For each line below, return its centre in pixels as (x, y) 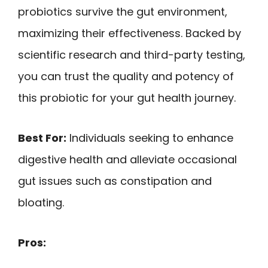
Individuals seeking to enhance (150, 138)
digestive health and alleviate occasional (127, 159)
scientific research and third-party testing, (132, 55)
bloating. (41, 202)
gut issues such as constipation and (115, 181)
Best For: (42, 138)
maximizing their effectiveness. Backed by (130, 33)
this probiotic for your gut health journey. (127, 98)
